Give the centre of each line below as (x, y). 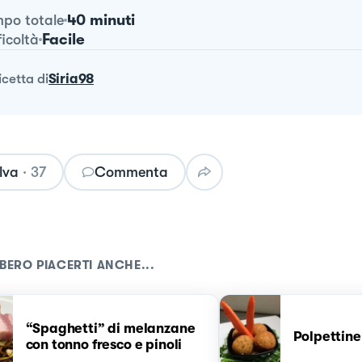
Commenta (131, 172)
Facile (63, 40)
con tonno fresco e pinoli (104, 345)
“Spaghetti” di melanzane (110, 328)
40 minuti (101, 20)
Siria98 (71, 79)
